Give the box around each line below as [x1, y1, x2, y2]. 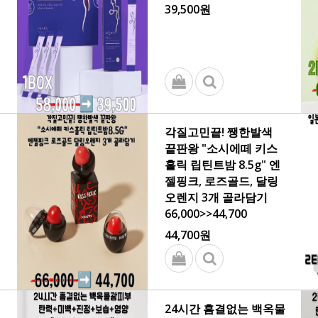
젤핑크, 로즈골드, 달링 [165, 173, 278, 189]
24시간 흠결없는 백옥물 [165, 301, 285, 317]
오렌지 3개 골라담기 [165, 190, 268, 205]
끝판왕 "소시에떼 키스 [165, 141, 278, 156]
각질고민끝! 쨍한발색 [165, 124, 273, 140]
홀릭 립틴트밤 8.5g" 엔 [165, 157, 280, 172]
